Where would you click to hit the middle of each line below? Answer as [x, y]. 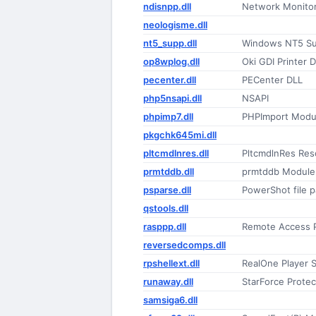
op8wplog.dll [171, 61]
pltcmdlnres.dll [176, 153]
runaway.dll [168, 281]
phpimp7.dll [168, 116]
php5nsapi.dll [172, 98]
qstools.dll [166, 208]
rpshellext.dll [171, 263]
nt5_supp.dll [170, 43]
